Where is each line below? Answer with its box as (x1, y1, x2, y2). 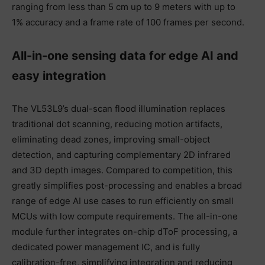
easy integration (12, 68, 106, 83)
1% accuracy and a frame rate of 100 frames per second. (12, 16, 244, 28)
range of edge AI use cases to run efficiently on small (12, 195, 234, 206)
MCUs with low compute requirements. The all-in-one (12, 210, 238, 222)
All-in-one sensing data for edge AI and (12, 48, 238, 63)
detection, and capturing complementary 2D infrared (12, 148, 231, 160)
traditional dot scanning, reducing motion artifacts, (12, 118, 222, 130)
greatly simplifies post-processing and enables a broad (12, 179, 242, 191)
